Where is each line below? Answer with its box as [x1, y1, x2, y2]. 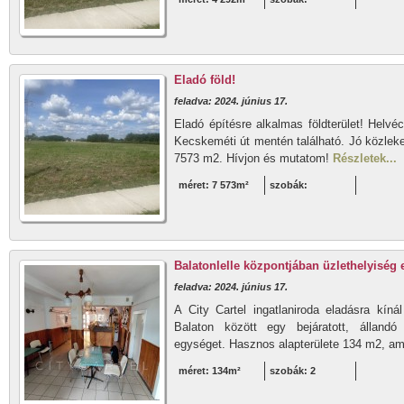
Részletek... [333, 151, 397, 165]
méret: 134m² [179, 365, 241, 376]
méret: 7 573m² [179, 179, 249, 190]
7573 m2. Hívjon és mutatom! [174, 151, 333, 165]
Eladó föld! [174, 73, 235, 87]
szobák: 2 [270, 365, 316, 376]
